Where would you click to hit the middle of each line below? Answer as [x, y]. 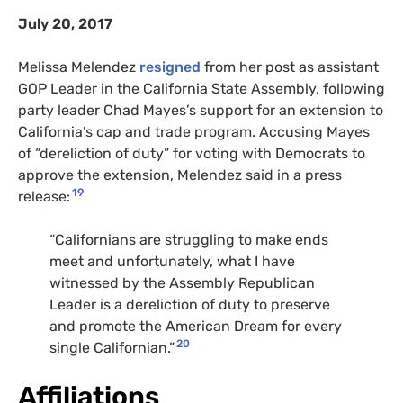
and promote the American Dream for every [196, 327]
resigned [170, 67]
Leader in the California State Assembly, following [216, 89]
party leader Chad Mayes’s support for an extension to [201, 111]
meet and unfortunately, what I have [172, 262]
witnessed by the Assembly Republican [182, 283]
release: [44, 197]
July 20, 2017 [67, 24]
